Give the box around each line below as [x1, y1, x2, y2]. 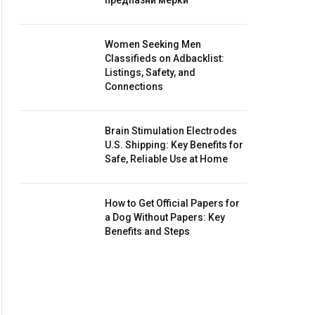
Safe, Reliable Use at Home [105, 153, 228, 165]
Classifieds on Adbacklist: [105, 53, 224, 64]
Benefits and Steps [105, 226, 190, 237]
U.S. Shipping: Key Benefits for [105, 139, 243, 150]
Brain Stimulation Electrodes [105, 125, 237, 136]
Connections [105, 81, 163, 92]
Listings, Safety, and [105, 67, 195, 78]
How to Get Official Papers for [105, 198, 240, 209]
